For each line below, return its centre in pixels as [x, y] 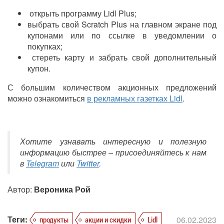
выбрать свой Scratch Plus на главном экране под [122, 24]
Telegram [42, 163]
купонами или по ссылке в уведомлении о [122, 35]
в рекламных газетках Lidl [135, 98]
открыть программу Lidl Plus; [82, 13]
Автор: [21, 189]
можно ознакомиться [47, 98]
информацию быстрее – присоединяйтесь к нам [113, 152]
